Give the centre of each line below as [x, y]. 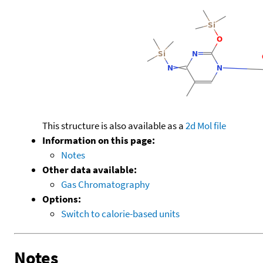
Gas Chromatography [105, 184]
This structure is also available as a [114, 125]
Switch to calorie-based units [120, 213]
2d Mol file [206, 125]
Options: [62, 199]
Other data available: [90, 169]
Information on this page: [99, 140]
